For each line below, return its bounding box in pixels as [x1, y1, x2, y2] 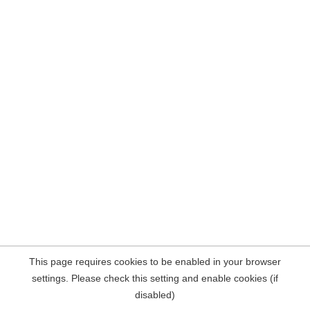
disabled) [135, 289, 175, 300]
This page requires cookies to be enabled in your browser [29, 256, 281, 267]
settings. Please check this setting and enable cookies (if [32, 273, 278, 284]
